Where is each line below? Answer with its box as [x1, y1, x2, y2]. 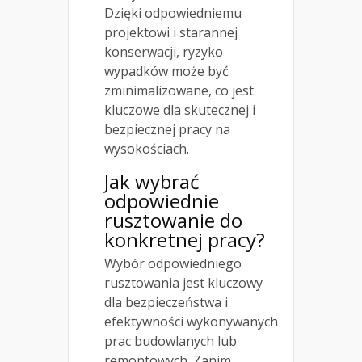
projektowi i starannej [104, 23, 238, 42]
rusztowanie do [104, 207, 242, 234]
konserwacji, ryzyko [104, 43, 223, 61]
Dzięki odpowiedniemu [104, 4, 242, 23]
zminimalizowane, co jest [104, 82, 254, 100]
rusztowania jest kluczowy [104, 274, 263, 293]
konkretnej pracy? [104, 226, 265, 254]
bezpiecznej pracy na [104, 120, 230, 139]
